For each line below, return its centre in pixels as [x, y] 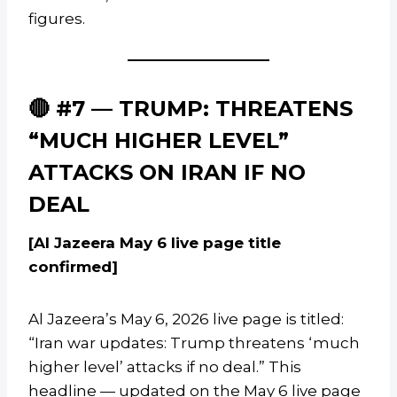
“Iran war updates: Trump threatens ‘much [194, 343]
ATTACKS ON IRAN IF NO [167, 173]
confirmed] [73, 267]
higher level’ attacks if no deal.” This [165, 367]
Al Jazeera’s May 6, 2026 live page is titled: [186, 319]
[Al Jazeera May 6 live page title [155, 243]
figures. [57, 19]
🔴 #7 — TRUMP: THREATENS [191, 109]
